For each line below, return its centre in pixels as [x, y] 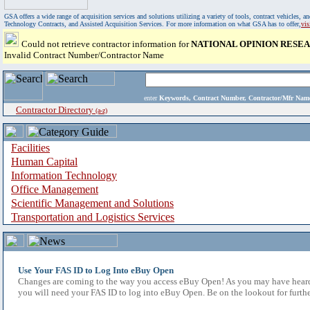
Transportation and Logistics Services [93, 217]
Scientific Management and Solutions [92, 203]
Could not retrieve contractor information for [106, 44]
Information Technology [64, 175]
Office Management [55, 189]
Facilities [30, 148]
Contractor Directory [56, 110]
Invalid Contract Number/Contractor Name [84, 55]
